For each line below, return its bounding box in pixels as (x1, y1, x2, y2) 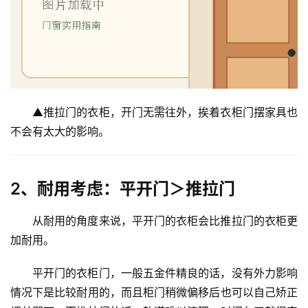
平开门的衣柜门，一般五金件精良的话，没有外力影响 (32, 265, 298, 280)
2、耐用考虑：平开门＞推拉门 (10, 178, 235, 199)
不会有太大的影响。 (10, 124, 109, 138)
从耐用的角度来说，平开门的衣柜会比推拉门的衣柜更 (32, 213, 298, 228)
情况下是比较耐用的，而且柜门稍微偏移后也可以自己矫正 (10, 285, 298, 299)
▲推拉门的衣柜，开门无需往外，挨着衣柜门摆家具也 (32, 104, 298, 119)
